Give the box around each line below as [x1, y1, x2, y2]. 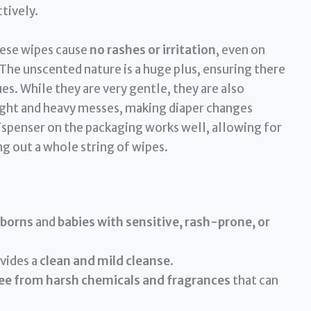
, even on [215, 42, 265, 58]
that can [230, 273, 278, 289]
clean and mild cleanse [39, 253, 170, 269]
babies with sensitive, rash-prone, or [57, 215, 270, 230]
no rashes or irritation [89, 42, 216, 58]
